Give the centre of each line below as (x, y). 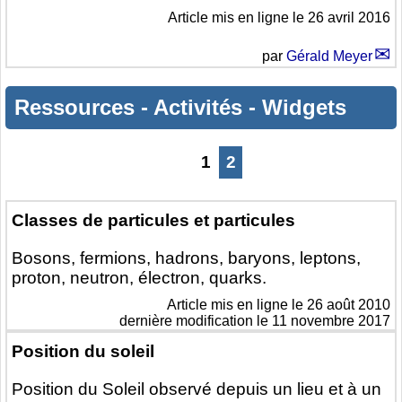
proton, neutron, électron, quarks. (139, 278)
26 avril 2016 (349, 18)
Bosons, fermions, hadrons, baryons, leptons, (186, 258)
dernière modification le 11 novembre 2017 (255, 321)
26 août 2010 (349, 305)
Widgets (304, 108)
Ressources (78, 108)
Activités (201, 108)
